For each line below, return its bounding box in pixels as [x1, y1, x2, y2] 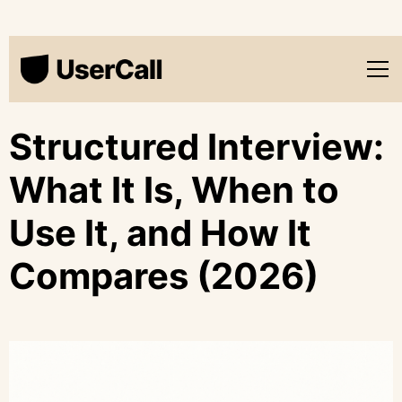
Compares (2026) [9, 254, 319, 298]
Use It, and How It [9, 211, 311, 255]
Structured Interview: [9, 125, 384, 169]
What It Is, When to [9, 168, 339, 212]
